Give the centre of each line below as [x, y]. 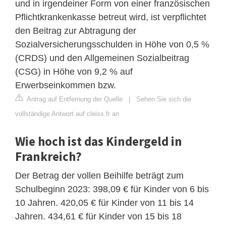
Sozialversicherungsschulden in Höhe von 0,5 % [112, 44]
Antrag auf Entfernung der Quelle [74, 99]
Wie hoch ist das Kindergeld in [99, 141]
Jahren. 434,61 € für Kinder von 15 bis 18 [98, 216]
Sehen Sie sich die [164, 99]
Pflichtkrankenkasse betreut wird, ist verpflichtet [111, 17]
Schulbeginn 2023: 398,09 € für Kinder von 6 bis [112, 189]
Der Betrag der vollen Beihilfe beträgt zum [99, 175]
